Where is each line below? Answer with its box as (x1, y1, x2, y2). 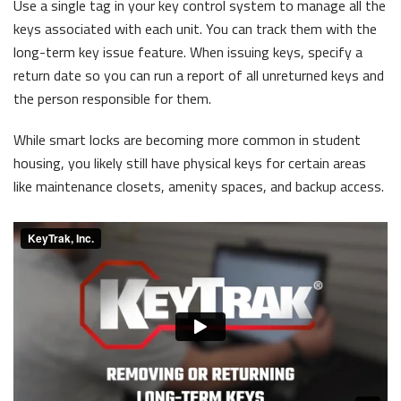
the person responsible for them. (13, 87, 211, 109)
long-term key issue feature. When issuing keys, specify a (13, 40, 363, 63)
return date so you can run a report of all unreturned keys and (13, 64, 384, 86)
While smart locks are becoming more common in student (13, 128, 361, 150)
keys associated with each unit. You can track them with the (13, 17, 377, 39)
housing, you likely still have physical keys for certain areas (13, 151, 366, 174)
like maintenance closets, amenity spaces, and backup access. (13, 175, 384, 197)
